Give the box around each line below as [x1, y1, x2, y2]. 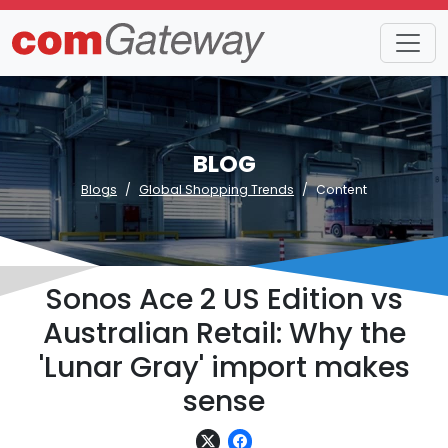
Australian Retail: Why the [42, 313, 406, 353]
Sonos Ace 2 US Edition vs [45, 279, 403, 319]
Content [316, 181, 367, 198]
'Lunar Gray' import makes [38, 347, 410, 387]
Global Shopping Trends [139, 181, 294, 198]
